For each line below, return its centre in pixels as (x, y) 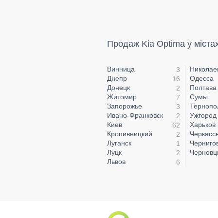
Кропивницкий (129, 134)
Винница (121, 69)
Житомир (122, 97)
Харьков (203, 125)
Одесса (202, 79)
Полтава (203, 88)
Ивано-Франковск (135, 116)
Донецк (118, 88)
